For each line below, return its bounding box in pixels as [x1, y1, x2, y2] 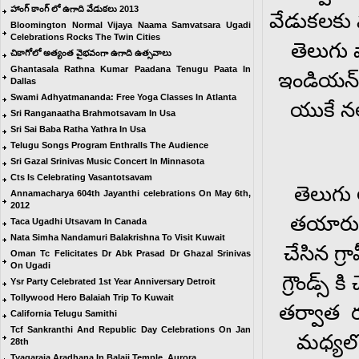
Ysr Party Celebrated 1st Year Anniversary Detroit [10, 276, 216, 286]
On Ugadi [10, 260, 50, 270]
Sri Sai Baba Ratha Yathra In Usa [10, 124, 146, 134]
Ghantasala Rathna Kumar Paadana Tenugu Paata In [10, 64, 251, 74]
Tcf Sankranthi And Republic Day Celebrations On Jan [10, 325, 251, 334]
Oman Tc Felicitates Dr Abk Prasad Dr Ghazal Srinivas [10, 248, 251, 258]
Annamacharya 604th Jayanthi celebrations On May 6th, [10, 188, 251, 198]
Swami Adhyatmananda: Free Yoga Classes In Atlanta [10, 92, 236, 102]
